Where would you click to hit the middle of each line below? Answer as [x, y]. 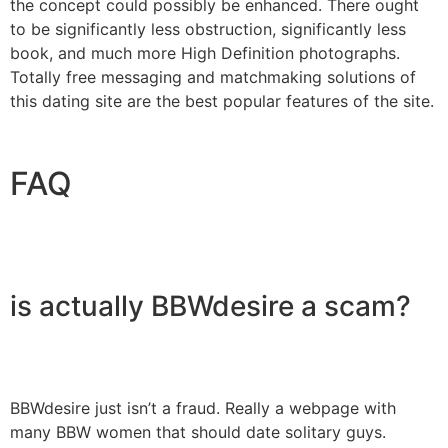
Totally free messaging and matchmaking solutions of [213, 76]
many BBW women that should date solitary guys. [198, 432]
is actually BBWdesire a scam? [210, 306]
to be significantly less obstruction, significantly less [208, 28]
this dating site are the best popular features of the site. [222, 100]
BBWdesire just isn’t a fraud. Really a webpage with [203, 408]
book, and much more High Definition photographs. [205, 52]
